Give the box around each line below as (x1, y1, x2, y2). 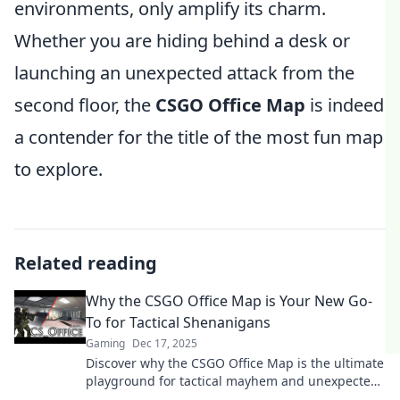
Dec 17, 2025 (132, 336, 197, 351)
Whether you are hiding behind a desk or (14, 29, 350, 53)
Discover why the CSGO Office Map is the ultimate (86, 354, 384, 371)
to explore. (14, 157, 103, 181)
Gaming (86, 336, 125, 351)
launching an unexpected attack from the (14, 61, 354, 85)
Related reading (14, 251, 157, 275)
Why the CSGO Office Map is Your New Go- (86, 291, 372, 311)
